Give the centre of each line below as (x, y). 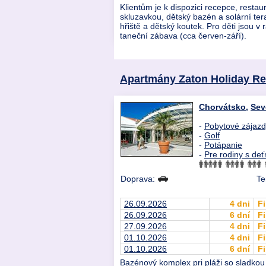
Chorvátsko (222, 107)
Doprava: (139, 179)
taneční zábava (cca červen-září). (183, 36)
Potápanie (223, 145)
